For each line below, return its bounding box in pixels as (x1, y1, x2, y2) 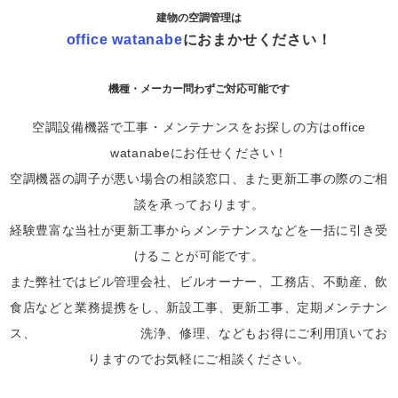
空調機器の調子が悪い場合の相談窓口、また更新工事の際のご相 (9, 171, 389, 187)
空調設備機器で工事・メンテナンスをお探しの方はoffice (31, 119, 367, 135)
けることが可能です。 (133, 248, 265, 264)
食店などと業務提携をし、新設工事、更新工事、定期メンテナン (9, 299, 389, 315)
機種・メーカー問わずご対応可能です (107, 82, 290, 96)
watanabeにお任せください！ (110, 145, 288, 161)
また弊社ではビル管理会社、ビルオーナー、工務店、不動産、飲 (9, 274, 389, 290)
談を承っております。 (133, 196, 265, 212)
